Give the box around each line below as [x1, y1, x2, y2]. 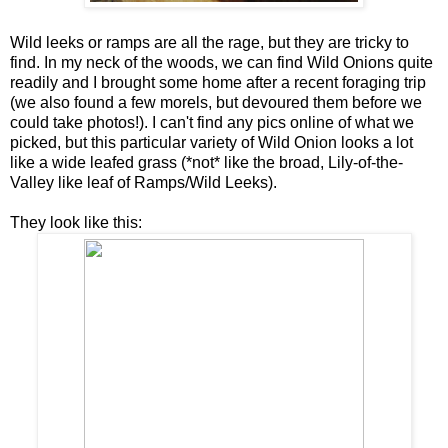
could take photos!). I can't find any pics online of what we [10, 113, 414, 131]
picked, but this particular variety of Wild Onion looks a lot [10, 133, 413, 151]
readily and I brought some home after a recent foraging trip [10, 73, 426, 91]
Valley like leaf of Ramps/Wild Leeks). [10, 173, 277, 191]
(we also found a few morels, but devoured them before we [10, 93, 422, 111]
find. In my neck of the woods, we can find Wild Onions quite [10, 53, 433, 71]
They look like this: [10, 213, 142, 231]
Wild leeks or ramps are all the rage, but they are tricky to [10, 33, 409, 51]
